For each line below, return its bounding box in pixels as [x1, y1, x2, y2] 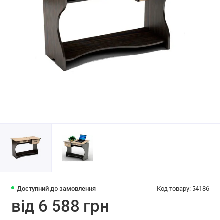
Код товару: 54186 [156, 185, 209, 192]
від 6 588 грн [11, 196, 109, 216]
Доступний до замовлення [17, 185, 96, 192]
